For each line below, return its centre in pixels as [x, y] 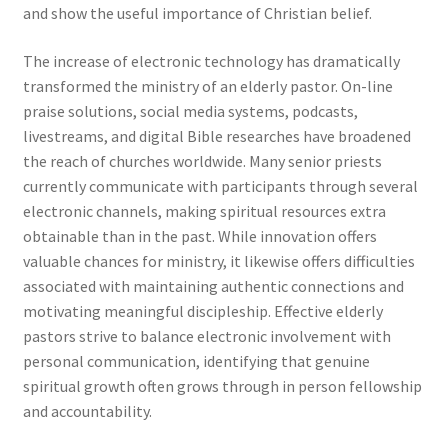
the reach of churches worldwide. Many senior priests [202, 160]
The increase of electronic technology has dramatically [211, 60]
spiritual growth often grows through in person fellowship [222, 385]
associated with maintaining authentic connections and [213, 285]
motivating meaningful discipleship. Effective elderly [202, 310]
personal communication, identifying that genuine [196, 360]
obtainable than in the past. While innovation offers [199, 235]
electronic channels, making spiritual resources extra [204, 210]
